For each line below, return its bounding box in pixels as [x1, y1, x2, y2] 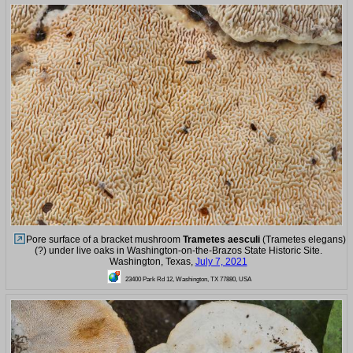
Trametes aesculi [182, 233, 260, 245]
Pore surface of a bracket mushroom [25, 233, 183, 245]
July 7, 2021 [195, 255, 247, 267]
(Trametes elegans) [259, 233, 346, 245]
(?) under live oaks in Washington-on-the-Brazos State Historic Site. [34, 244, 322, 256]
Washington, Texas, [109, 255, 195, 267]
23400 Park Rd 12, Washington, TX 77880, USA [125, 274, 251, 283]
